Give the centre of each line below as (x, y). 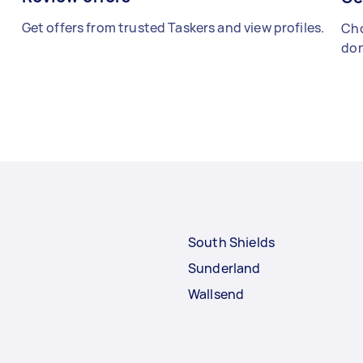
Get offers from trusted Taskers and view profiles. (173, 27)
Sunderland (224, 268)
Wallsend (216, 294)
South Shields (231, 242)
